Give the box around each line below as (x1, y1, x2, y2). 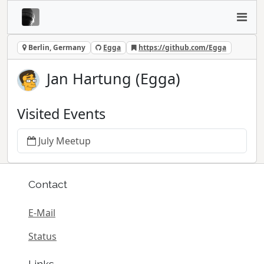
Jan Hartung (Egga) (47, 68, 181, 88)
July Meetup (38, 134, 91, 148)
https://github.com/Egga (138, 42, 226, 52)
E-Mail (28, 206, 55, 219)
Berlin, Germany (26, 42, 85, 52)
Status (28, 229, 57, 243)
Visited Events (17, 104, 105, 123)
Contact (28, 178, 67, 191)
